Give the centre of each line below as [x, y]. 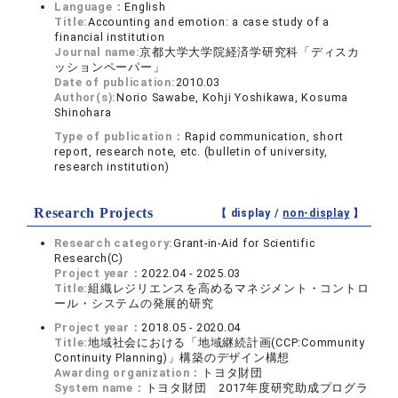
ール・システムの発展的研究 [134, 304]
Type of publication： [119, 137]
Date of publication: [115, 83]
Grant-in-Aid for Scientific [244, 243]
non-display [316, 214]
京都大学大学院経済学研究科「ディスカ [250, 52]
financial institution [110, 37]
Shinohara [83, 113]
